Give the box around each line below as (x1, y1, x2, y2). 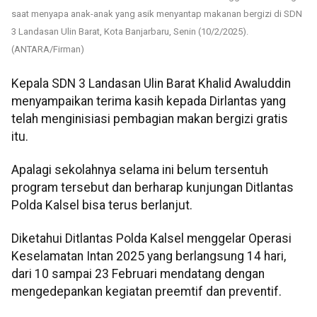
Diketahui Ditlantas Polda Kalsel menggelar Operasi (11, 231, 292, 246)
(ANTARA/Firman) (11, 43, 84, 54)
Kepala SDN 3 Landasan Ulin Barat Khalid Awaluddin (11, 76, 291, 91)
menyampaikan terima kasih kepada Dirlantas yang (11, 93, 286, 108)
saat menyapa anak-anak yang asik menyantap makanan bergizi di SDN (11, 8, 302, 19)
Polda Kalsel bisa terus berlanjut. (11, 197, 192, 212)
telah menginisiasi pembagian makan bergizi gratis (11, 111, 288, 126)
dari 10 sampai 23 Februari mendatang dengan (11, 267, 265, 282)
